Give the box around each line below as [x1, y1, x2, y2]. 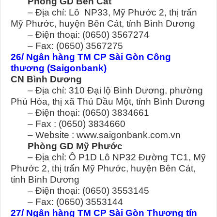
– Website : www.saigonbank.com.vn [11, 130, 181, 140]
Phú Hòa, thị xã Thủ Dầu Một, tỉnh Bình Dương [11, 96, 205, 107]
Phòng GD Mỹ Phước [11, 141, 123, 152]
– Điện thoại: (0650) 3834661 [11, 108, 150, 118]
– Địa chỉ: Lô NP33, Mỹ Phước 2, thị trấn [11, 7, 198, 18]
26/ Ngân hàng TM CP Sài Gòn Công [11, 52, 171, 62]
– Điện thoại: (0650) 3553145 [11, 186, 150, 196]
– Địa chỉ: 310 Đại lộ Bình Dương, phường [11, 85, 203, 96]
